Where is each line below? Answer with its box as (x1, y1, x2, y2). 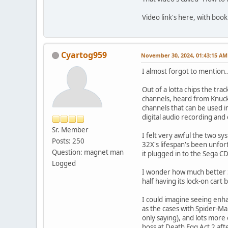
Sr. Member (52, 125, 89, 134)
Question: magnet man (52, 147, 124, 157)
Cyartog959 (61, 49, 107, 61)
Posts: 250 (52, 136, 84, 146)
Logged (52, 158, 76, 168)
